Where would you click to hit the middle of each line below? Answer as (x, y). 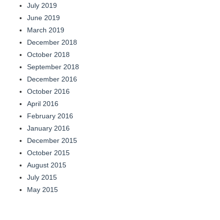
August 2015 (47, 165)
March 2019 (46, 30)
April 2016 (43, 103)
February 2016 (50, 116)
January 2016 (48, 128)
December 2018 (52, 42)
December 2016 (52, 79)
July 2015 (42, 177)
